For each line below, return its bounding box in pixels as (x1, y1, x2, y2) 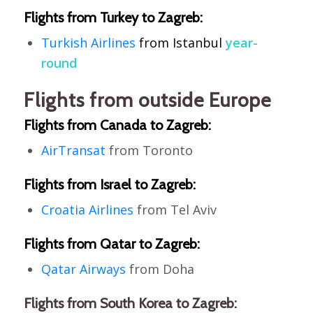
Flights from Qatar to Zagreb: (23, 235, 200, 253)
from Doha (125, 261, 194, 278)
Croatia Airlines (41, 201, 133, 219)
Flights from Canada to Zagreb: (23, 117, 211, 134)
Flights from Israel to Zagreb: (23, 176, 196, 194)
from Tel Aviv (133, 201, 217, 219)
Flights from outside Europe (23, 88, 271, 112)
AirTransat (41, 142, 105, 159)
